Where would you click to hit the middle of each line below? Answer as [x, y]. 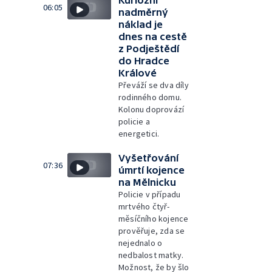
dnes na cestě [153, 36]
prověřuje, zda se [152, 230]
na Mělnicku [147, 182]
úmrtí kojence [151, 170]
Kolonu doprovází [151, 109]
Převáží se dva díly [154, 85]
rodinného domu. [150, 97]
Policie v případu [150, 194]
